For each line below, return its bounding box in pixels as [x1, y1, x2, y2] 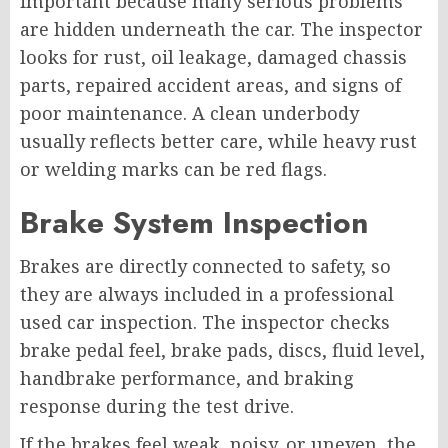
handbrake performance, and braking [20, 365, 354, 390]
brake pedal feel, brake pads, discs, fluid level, [20, 337, 425, 362]
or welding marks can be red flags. [20, 156, 327, 181]
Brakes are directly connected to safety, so [20, 253, 391, 278]
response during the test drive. [20, 393, 294, 418]
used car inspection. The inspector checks [20, 309, 390, 334]
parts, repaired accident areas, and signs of [20, 72, 401, 97]
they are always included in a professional [20, 281, 394, 306]
